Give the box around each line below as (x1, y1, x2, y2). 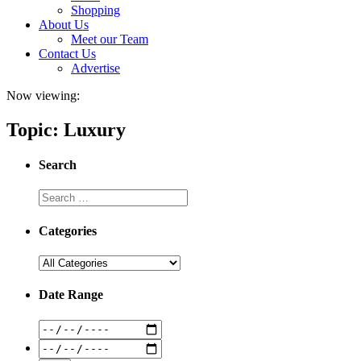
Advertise (71, 61, 120, 75)
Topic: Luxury (6, 118, 126, 140)
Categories (39, 223, 97, 238)
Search (39, 158, 77, 172)
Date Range (39, 288, 103, 302)
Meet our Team (71, 32, 148, 46)
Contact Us (39, 47, 96, 60)
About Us (39, 18, 89, 31)
